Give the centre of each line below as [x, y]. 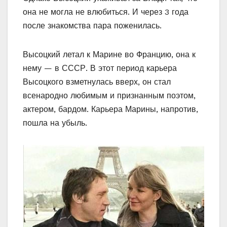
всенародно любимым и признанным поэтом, [109, 96]
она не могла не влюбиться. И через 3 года [106, 12]
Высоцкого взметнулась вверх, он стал [97, 82]
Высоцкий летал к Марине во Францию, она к [109, 55]
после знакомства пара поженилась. [92, 26]
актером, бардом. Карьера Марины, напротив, [110, 109]
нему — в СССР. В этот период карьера [100, 68]
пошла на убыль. [55, 123]
